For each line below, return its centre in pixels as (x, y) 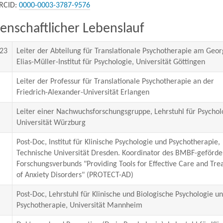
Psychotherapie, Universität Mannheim (79, 206)
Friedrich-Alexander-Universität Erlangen (83, 93)
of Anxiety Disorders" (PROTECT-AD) (75, 175)
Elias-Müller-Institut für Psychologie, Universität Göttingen (111, 62)
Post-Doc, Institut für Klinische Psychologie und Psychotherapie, (118, 142)
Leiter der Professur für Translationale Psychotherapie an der (115, 82)
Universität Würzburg (51, 123)
